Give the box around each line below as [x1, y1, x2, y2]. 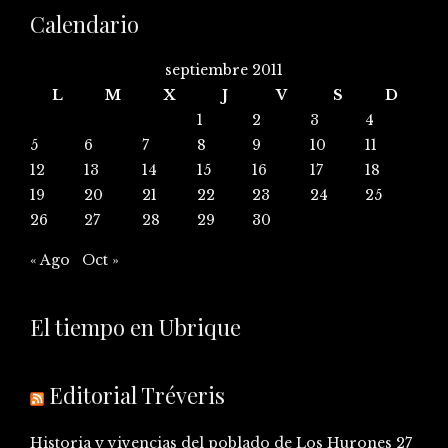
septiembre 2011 [165, 61, 283, 80]
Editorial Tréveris [49, 380, 225, 411]
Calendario [30, 9, 139, 40]
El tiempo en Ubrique [30, 312, 241, 343]
